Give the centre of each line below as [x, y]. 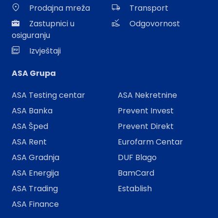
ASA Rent [29, 142]
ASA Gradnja [36, 158]
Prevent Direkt [146, 127]
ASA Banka [32, 111]
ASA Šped [30, 127]
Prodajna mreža [60, 8]
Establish [135, 189]
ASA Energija [35, 173]
